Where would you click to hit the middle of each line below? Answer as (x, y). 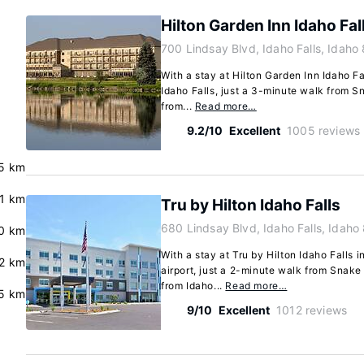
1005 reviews (324, 130)
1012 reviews (312, 310)
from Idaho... (193, 286)
